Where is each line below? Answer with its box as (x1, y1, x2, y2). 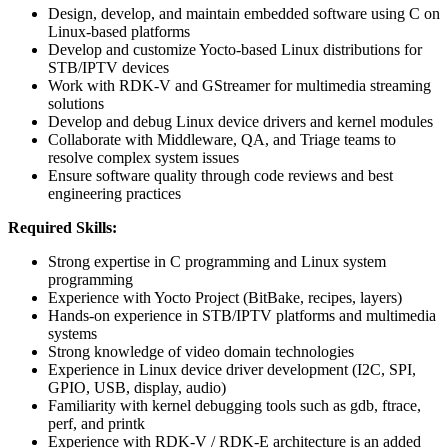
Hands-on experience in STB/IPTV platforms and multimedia (48, 306, 436, 324)
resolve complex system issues (48, 148, 239, 166)
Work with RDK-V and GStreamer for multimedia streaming (48, 76, 431, 94)
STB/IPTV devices (48, 58, 169, 76)
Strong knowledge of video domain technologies (48, 342, 354, 360)
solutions (48, 94, 104, 112)
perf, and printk (48, 414, 145, 432)
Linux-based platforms (48, 22, 190, 40)
